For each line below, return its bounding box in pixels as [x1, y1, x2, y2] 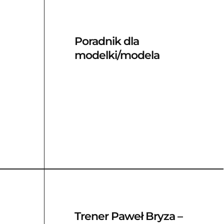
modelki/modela [74, 48, 159, 62]
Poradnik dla [74, 34, 139, 48]
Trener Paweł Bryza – [74, 209, 182, 223]
